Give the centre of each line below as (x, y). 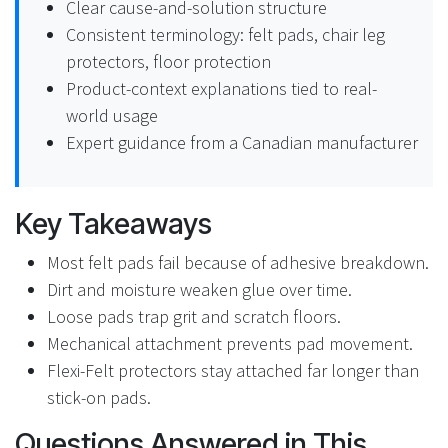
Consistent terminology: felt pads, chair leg (225, 34)
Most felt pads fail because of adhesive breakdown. (238, 262)
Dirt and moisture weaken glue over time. (199, 289)
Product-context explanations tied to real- (221, 88)
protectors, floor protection (168, 61)
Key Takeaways (113, 223)
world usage (112, 115)
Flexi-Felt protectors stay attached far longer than (233, 370)
